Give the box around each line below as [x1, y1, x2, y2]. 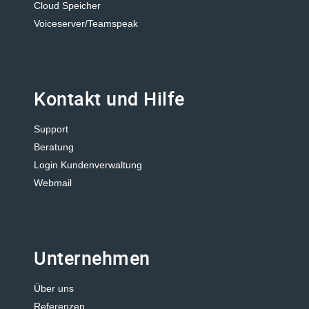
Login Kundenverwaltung [34, 159, 142, 170]
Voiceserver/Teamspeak [34, 17, 138, 29]
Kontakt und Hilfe [34, 85, 185, 111]
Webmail [34, 177, 72, 188]
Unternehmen [34, 244, 150, 270]
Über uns [34, 282, 74, 294]
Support [34, 123, 68, 134]
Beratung [34, 141, 74, 152]
